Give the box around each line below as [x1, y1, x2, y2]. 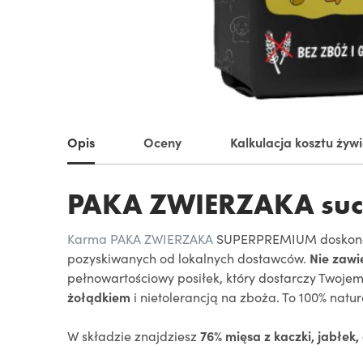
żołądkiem [67, 288, 130, 305]
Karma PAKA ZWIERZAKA [67, 229, 213, 247]
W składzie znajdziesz [67, 327, 200, 344]
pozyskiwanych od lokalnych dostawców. [67, 249, 310, 267]
